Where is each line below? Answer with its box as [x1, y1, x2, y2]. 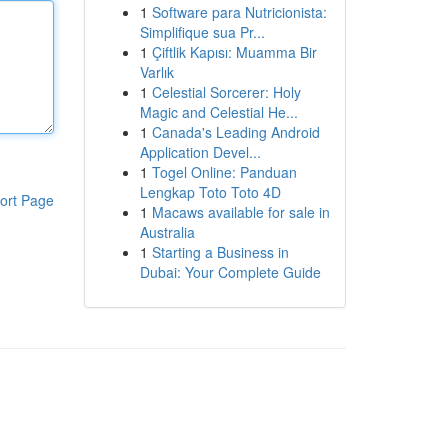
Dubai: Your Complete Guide [139, 262, 321, 282]
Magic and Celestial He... [139, 102, 298, 122]
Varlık [139, 62, 174, 82]
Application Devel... [139, 142, 261, 162]
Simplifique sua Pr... [139, 22, 265, 42]
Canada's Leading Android [151, 122, 320, 142]
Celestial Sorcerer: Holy [151, 82, 301, 102]
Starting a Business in [151, 242, 289, 262]
